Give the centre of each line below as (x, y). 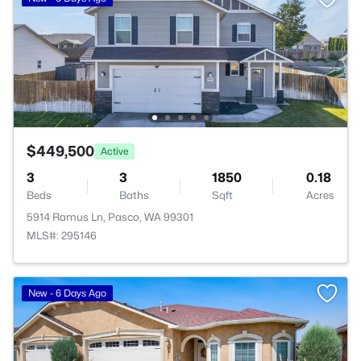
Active (114, 151)
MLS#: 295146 (62, 235)
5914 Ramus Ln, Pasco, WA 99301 (110, 217)
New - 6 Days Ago (67, 293)
